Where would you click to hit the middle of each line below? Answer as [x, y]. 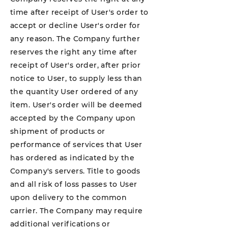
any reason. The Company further [75, 39]
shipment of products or [58, 131]
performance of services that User [76, 145]
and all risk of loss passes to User [74, 184]
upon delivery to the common [69, 197]
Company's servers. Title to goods [75, 171]
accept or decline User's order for [75, 25]
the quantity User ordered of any [74, 92]
